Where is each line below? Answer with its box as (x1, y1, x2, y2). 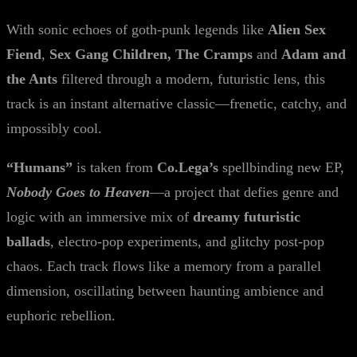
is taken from (73, 159, 157, 175)
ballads (6, 233, 50, 249)
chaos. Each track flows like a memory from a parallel (6, 258, 321, 274)
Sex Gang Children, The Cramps (49, 46, 257, 62)
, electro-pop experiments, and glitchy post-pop (50, 233, 324, 249)
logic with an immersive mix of (6, 209, 193, 225)
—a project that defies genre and (150, 184, 339, 200)
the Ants (6, 71, 57, 87)
